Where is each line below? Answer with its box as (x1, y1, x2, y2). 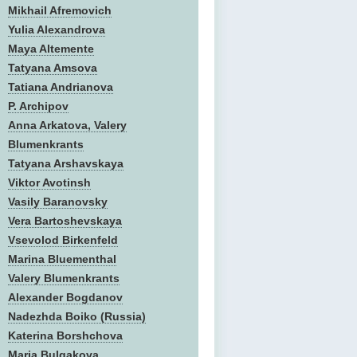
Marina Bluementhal (8, 253, 116, 265)
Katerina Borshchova (8, 329, 123, 342)
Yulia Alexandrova (8, 23, 105, 36)
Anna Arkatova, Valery (8, 119, 127, 131)
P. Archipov (8, 100, 69, 112)
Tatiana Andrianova (8, 80, 113, 93)
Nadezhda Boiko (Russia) (8, 310, 146, 323)
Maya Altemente (8, 42, 94, 55)
